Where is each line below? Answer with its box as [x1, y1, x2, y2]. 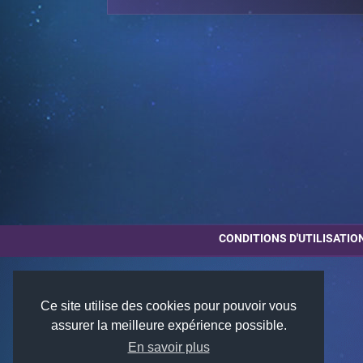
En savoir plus [127, 340, 210, 355]
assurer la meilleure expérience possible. [50, 318, 287, 333]
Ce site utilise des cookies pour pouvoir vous [41, 299, 297, 314]
